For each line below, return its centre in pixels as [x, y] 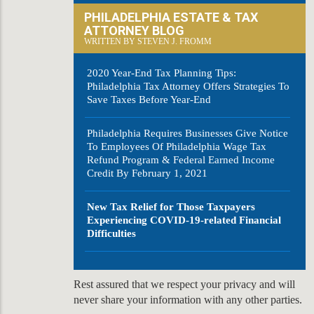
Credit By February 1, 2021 [147, 173]
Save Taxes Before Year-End [149, 100]
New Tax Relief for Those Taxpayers [171, 207]
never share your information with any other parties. [188, 300]
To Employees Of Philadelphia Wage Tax [177, 146]
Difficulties [111, 233]
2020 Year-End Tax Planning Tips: [162, 73]
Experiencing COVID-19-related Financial [184, 220]
